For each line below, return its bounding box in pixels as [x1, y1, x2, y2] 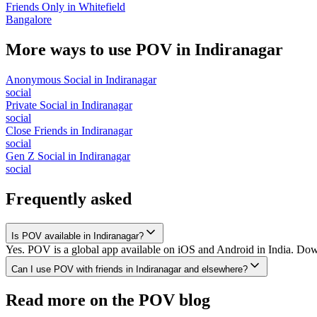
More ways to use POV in [6, 40, 195, 59]
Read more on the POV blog [6, 290, 210, 309]
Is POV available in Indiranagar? [11, 230, 144, 241]
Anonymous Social [6, 73, 91, 86]
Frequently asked [6, 189, 132, 208]
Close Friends [6, 124, 67, 137]
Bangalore [6, 13, 52, 26]
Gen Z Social [6, 149, 65, 162]
